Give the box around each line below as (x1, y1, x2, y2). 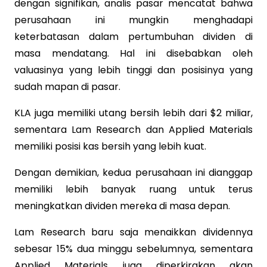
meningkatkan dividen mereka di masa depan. (14, 198, 230, 213)
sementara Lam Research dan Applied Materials (14, 122, 253, 136)
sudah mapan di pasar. (14, 79, 120, 94)
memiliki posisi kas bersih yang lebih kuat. (14, 139, 206, 153)
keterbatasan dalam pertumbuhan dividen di (14, 29, 253, 44)
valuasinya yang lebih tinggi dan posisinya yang (14, 63, 253, 77)
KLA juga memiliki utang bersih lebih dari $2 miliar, (14, 105, 253, 120)
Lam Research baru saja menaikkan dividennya (14, 225, 253, 239)
